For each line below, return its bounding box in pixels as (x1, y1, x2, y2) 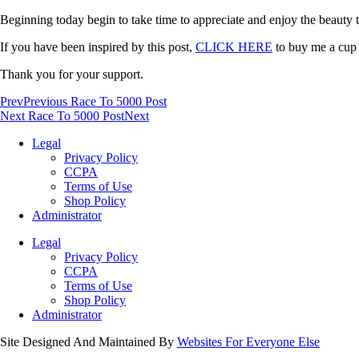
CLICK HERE (196, 39, 272, 54)
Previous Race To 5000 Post (23, 94, 167, 108)
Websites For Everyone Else (177, 334, 320, 349)
